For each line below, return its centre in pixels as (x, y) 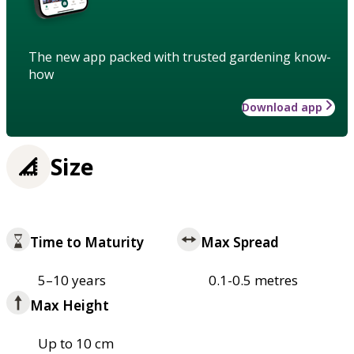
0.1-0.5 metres (253, 281)
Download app (282, 107)
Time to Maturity (87, 243)
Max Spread (240, 243)
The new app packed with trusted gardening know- (180, 57)
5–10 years (72, 281)
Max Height (70, 306)
